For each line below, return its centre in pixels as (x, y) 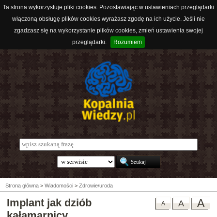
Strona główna (22, 186)
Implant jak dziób (49, 203)
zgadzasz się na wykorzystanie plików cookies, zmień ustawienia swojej (108, 31)
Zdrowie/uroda (96, 186)
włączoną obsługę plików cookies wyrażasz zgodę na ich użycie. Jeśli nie (108, 19)
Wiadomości (59, 186)
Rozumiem (128, 42)
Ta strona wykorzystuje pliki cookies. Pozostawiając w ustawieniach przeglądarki (108, 7)
